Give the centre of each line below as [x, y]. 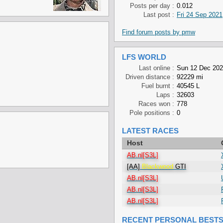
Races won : [156, 104]
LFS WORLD [144, 57]
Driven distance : [150, 77]
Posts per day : [152, 6]
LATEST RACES [150, 131]
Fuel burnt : [158, 86]
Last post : [159, 15]
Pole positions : [152, 113]
